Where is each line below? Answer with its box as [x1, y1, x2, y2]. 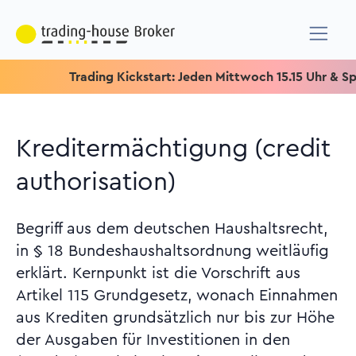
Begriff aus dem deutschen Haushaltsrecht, [16, 221, 328, 237]
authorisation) [16, 169, 176, 195]
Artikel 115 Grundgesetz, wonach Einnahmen [16, 288, 338, 304]
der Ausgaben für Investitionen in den [16, 332, 290, 348]
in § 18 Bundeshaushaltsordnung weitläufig [16, 243, 329, 259]
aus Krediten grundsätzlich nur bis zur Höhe [16, 310, 335, 326]
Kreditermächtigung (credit [16, 136, 331, 161]
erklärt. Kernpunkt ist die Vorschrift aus [16, 265, 300, 281]
